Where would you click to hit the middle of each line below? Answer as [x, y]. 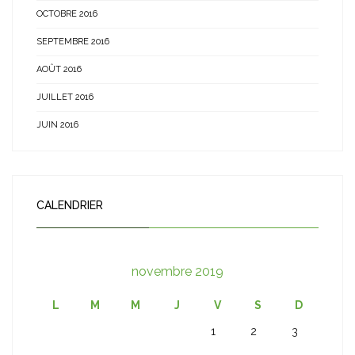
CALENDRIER [70, 205]
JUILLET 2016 [65, 97]
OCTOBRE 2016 [67, 14]
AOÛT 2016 [59, 69]
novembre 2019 [177, 271]
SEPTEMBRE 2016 [73, 42]
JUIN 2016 [57, 125]
